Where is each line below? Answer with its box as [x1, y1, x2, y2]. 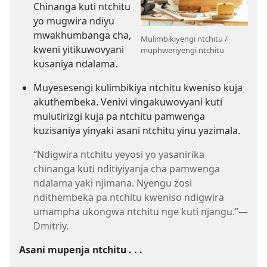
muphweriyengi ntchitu [141, 45, 224, 56]
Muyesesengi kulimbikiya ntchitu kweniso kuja [33, 80, 243, 94]
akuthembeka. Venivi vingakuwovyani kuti [33, 95, 222, 108]
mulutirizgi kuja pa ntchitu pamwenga [33, 109, 205, 123]
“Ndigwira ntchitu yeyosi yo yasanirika [33, 147, 204, 161]
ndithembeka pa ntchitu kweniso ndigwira [33, 190, 224, 204]
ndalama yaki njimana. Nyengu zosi [33, 176, 192, 190]
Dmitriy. [33, 219, 69, 232]
